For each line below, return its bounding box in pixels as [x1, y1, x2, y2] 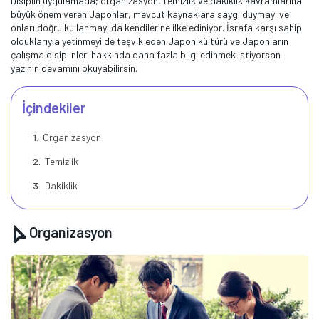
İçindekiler [22, 99, 85, 116]
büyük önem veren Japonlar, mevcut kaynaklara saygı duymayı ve [11, 8, 289, 20]
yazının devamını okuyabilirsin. [11, 62, 142, 74]
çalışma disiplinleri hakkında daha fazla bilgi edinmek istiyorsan [11, 48, 281, 61]
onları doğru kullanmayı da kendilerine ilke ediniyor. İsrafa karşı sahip [11, 21, 302, 33]
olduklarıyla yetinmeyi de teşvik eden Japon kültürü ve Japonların [11, 35, 288, 47]
